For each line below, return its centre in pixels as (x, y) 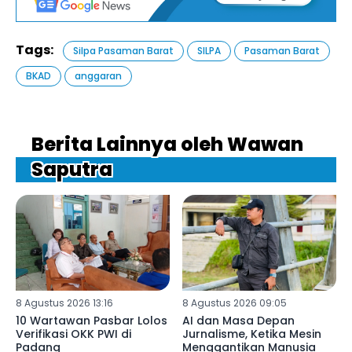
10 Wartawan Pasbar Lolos (92, 321)
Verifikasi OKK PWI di (73, 334)
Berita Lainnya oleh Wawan (167, 144)
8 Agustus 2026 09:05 (234, 303)
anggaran (98, 75)
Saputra (72, 169)
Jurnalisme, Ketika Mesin (251, 334)
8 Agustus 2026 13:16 (64, 303)
